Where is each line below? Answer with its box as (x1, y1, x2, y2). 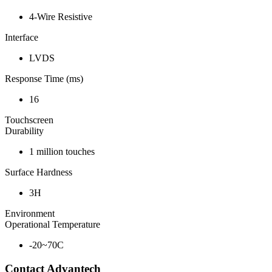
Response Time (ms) (5, 73, 83, 84)
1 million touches (29, 146, 95, 157)
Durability (5, 126, 44, 137)
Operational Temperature (5, 219, 100, 230)
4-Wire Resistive (29, 12, 92, 22)
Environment (5, 208, 55, 219)
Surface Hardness (5, 167, 72, 178)
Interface (5, 32, 38, 43)
